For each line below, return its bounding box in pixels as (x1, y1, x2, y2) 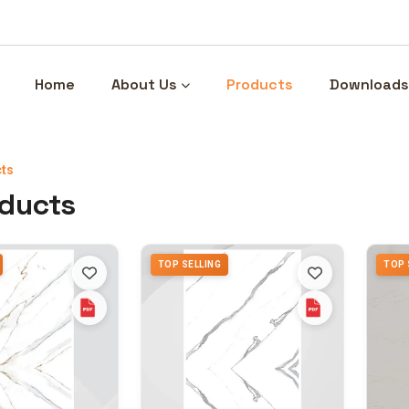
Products (226, 75, 293, 94)
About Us (111, 75, 177, 94)
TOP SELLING (157, 259, 221, 269)
